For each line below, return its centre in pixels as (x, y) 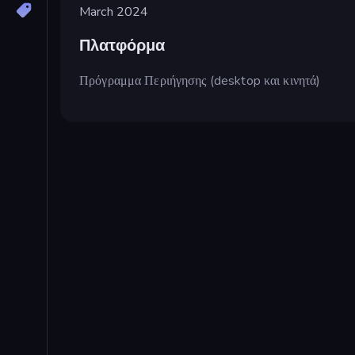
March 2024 (114, 11)
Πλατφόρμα (122, 46)
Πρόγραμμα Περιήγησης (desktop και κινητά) (200, 80)
